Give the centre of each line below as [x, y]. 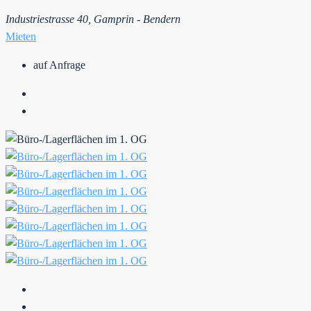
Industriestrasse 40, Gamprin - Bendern [93, 19]
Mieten [21, 36]
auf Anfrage [59, 65]
